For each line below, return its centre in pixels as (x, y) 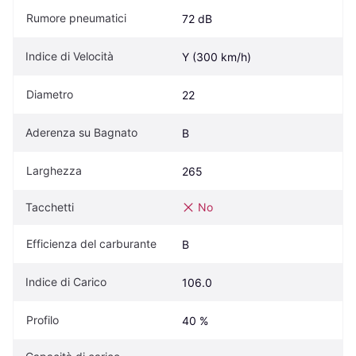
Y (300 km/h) (217, 57)
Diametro (50, 95)
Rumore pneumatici (76, 18)
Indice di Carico (66, 282)
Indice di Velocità (70, 56)
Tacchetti (50, 207)
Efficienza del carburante (91, 244)
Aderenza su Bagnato (81, 133)
